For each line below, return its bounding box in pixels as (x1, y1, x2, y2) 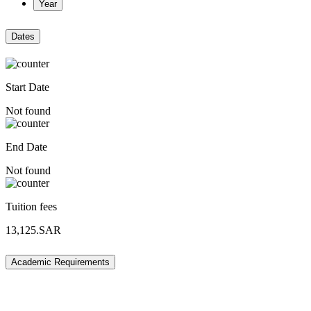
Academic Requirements (11, 256, 110, 267)
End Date (6, 140, 47, 153)
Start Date (6, 81, 49, 93)
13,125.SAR (6, 224, 61, 236)
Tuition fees (6, 200, 57, 212)
